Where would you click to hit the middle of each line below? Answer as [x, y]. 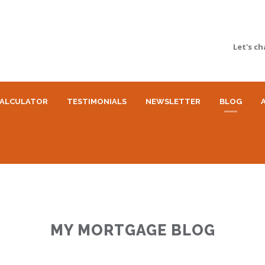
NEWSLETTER [173, 102]
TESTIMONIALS [97, 102]
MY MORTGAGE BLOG [132, 230]
